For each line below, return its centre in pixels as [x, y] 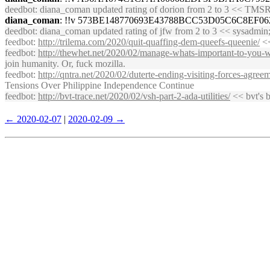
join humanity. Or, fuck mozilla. [65, 64]
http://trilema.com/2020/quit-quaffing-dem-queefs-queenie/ [149, 42]
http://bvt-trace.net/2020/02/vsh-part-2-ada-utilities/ [134, 96]
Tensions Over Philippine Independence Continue [99, 85]
